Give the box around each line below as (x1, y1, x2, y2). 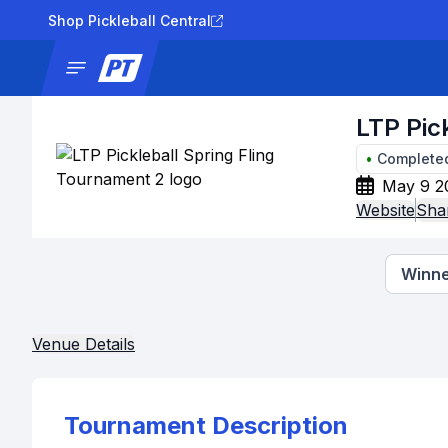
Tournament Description (64, 411, 348, 440)
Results (350, 59, 402, 76)
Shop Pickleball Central (48, 12, 211, 29)
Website (356, 200, 415, 220)
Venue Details (32, 334, 135, 354)
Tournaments (240, 59, 334, 76)
